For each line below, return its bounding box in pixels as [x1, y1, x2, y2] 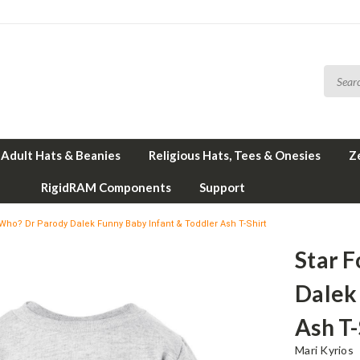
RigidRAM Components [40, 180, 171, 194]
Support [198, 180, 245, 194]
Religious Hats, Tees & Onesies [149, 148, 321, 162]
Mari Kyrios [295, 343, 354, 357]
